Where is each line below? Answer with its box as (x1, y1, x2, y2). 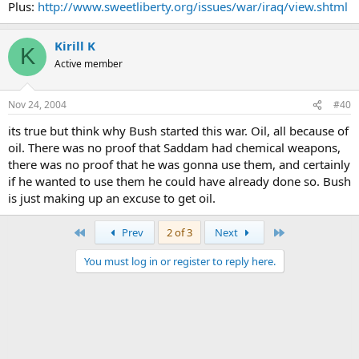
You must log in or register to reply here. (83, 254, 276, 269)
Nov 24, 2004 (8, 98, 67, 112)
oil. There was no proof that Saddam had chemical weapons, (8, 139, 341, 156)
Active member (54, 56, 123, 71)
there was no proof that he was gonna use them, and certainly (8, 156, 350, 173)
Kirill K (54, 37, 95, 54)
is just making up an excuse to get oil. (8, 190, 216, 207)
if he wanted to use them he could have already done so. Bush (8, 173, 351, 190)
